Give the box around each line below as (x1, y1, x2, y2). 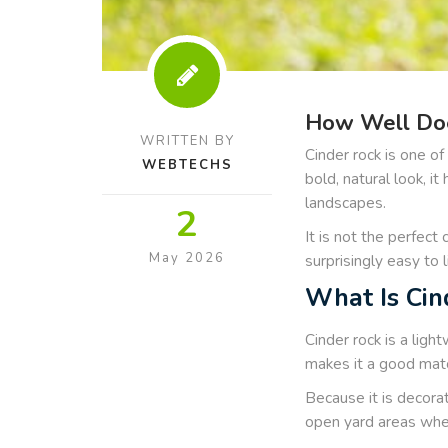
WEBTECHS (141, 155, 233, 174)
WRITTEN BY (139, 131, 235, 150)
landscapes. (305, 191, 386, 213)
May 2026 (149, 248, 225, 267)
